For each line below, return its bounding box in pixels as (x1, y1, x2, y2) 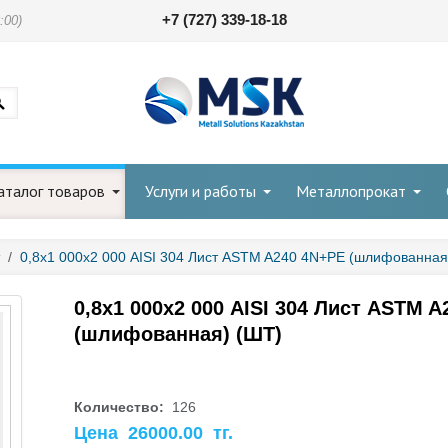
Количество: (74, 399, 168, 415)
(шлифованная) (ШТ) (74, 323, 282, 345)
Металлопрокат (296, 181, 406, 201)
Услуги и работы (145, 181, 256, 201)
